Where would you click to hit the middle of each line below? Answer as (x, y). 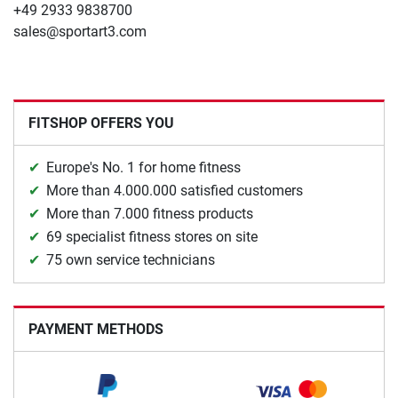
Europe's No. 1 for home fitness (143, 167)
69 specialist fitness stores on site (152, 236)
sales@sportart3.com (80, 31)
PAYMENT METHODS (96, 329)
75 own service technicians (131, 259)
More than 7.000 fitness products (150, 213)
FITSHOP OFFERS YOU (101, 123)
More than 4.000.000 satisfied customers (175, 190)
